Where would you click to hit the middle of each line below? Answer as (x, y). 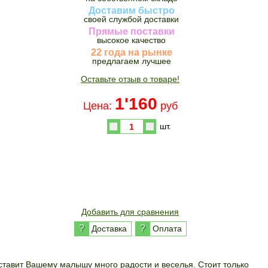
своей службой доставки (131, 19)
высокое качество (131, 40)
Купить (121, 151)
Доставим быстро (131, 10)
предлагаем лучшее (131, 61)
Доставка (109, 229)
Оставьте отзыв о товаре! (130, 79)
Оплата (167, 229)
